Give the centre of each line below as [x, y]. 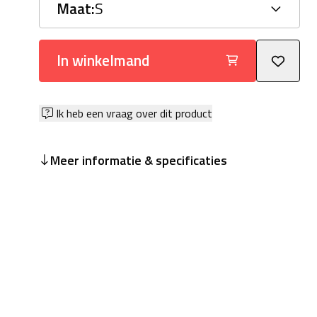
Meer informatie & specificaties [138, 160]
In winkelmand [103, 60]
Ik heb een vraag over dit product [134, 113]
